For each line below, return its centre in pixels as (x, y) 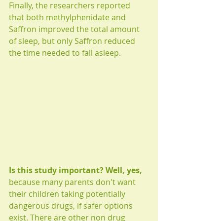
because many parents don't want (73, 182)
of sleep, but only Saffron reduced (73, 41)
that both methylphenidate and (68, 18)
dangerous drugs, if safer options (72, 205)
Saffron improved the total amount (75, 29)
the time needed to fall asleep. (67, 53)
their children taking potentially (68, 194)
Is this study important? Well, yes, (75, 170)
